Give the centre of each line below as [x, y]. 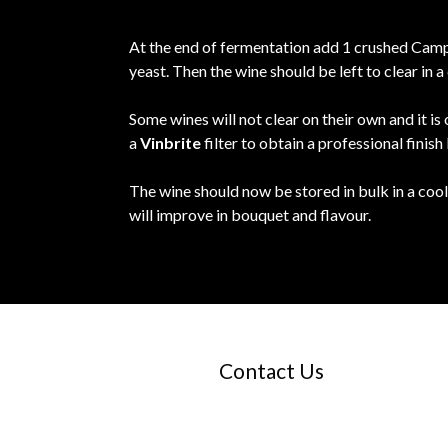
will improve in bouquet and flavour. [250, 215]
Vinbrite [171, 143]
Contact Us [272, 371]
